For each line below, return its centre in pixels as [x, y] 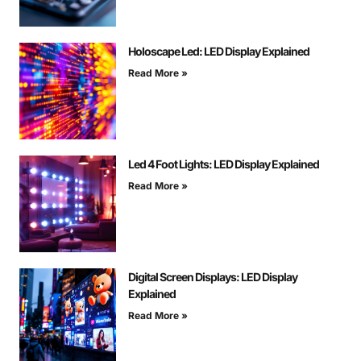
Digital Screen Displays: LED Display [213, 277]
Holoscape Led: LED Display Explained [219, 52]
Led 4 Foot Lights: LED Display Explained [224, 164]
